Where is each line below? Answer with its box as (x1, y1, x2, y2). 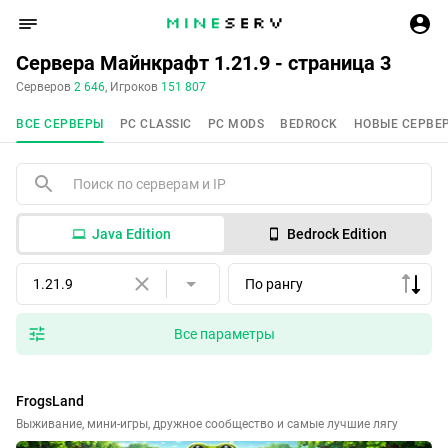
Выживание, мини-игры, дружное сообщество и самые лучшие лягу (16, 417, 398, 431)
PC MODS (207, 117, 264, 131)
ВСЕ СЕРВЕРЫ (16, 117, 104, 131)
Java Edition (92, 226, 171, 242)
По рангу (245, 276, 303, 292)
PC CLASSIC (119, 117, 192, 131)
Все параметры (173, 326, 275, 342)
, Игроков (105, 80, 161, 94)
